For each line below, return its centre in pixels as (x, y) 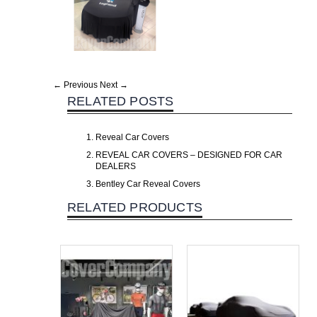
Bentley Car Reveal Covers (148, 184)
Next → (114, 85)
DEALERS (116, 166)
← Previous (75, 85)
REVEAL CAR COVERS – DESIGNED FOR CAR (189, 155)
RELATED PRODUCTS (135, 207)
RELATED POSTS (121, 101)
